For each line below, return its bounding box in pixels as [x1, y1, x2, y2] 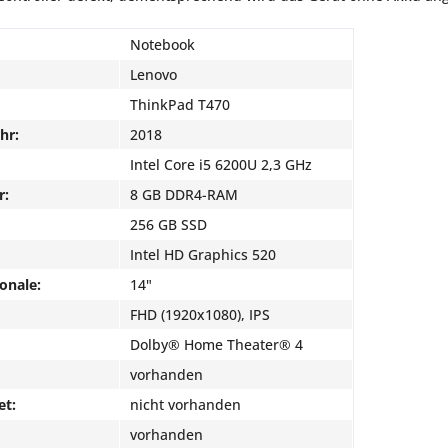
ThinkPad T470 [130, 95, 230, 114]
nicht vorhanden [130, 395, 241, 414]
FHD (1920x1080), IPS [130, 305, 270, 324]
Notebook [130, 35, 195, 54]
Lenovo [130, 65, 177, 84]
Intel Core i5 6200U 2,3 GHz [130, 155, 312, 174]
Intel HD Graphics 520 [130, 245, 276, 264]
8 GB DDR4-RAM [130, 185, 238, 204]
